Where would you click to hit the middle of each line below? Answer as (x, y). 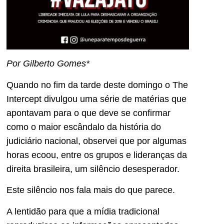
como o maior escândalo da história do (84, 127)
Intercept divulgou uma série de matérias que (96, 99)
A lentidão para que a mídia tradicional (83, 211)
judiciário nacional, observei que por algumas (96, 141)
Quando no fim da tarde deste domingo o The (97, 85)
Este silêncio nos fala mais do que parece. (91, 190)
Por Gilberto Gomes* (48, 64)
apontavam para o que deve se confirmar (88, 113)
